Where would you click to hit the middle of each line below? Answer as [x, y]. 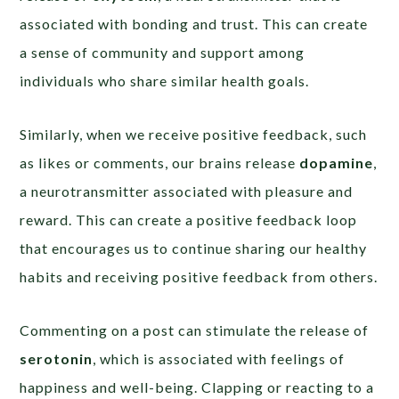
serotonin [57, 358]
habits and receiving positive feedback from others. [199, 276]
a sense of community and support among [163, 52]
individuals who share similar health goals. [165, 80]
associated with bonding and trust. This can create [194, 23]
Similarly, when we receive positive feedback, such [194, 134]
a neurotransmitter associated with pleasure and [187, 191]
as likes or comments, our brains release [160, 162]
